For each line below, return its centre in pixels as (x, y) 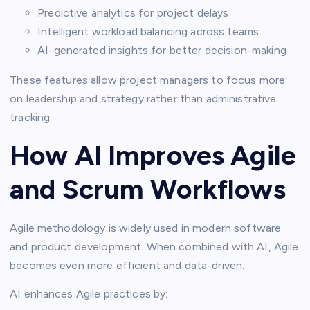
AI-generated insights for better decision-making (162, 50)
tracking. (31, 117)
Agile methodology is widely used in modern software (146, 228)
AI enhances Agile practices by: (89, 293)
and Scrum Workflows (148, 189)
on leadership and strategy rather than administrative (143, 98)
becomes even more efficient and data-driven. (127, 265)
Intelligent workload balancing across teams (148, 31)
